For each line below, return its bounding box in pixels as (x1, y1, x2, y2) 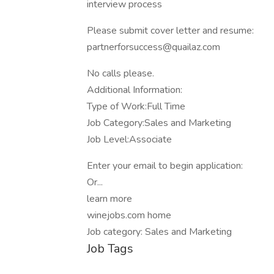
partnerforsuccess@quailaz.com (87, 40, 220, 54)
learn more (87, 192, 132, 206)
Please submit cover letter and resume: (87, 24, 254, 37)
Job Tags (87, 240, 133, 257)
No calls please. (87, 67, 154, 80)
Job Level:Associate (87, 133, 172, 146)
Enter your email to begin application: (87, 159, 243, 172)
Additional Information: (87, 83, 182, 97)
